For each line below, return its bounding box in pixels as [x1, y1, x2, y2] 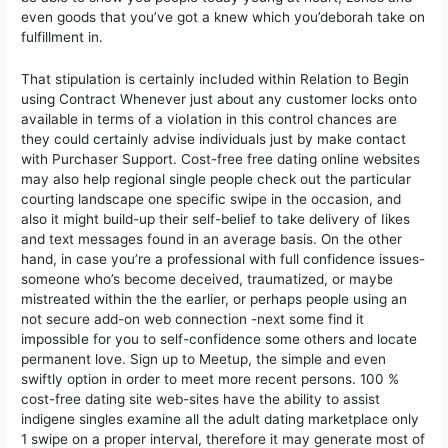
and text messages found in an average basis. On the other [21, 230, 403, 247]
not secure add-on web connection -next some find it [21, 310, 365, 327]
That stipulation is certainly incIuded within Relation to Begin [21, 70, 410, 87]
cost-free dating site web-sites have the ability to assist [21, 390, 381, 407]
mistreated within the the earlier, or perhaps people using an [21, 290, 408, 307]
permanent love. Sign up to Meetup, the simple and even [21, 350, 387, 367]
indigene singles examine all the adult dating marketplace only [21, 410, 420, 427]
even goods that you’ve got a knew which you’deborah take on [21, 8, 426, 25]
